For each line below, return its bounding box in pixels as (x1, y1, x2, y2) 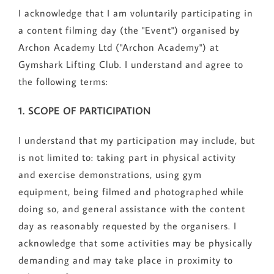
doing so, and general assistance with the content (18, 202, 245, 215)
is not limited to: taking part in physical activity (18, 151, 236, 164)
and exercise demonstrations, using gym (18, 168, 202, 181)
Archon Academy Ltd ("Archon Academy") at (18, 41, 219, 54)
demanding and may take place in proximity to (18, 254, 233, 267)
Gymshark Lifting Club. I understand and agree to (18, 58, 243, 71)
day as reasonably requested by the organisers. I (18, 220, 237, 232)
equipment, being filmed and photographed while (18, 185, 244, 198)
